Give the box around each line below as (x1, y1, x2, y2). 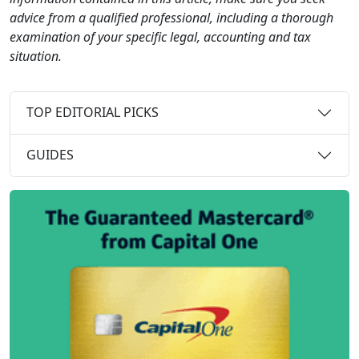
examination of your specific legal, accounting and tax (10, 27, 311, 46)
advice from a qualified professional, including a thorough (10, 8, 333, 26)
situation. (10, 46, 62, 65)
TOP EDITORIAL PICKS (26, 103, 159, 122)
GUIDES (26, 146, 74, 164)
